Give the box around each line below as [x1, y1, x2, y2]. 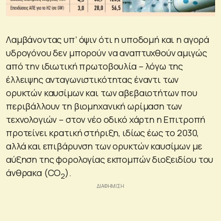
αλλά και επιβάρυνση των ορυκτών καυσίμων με [6, 140, 202, 152]
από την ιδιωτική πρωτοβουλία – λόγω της [6, 60, 184, 72]
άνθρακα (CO [6, 166, 61, 179]
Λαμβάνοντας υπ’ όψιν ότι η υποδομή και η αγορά [6, 33, 210, 45]
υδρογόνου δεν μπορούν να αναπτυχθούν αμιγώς [6, 46, 207, 59]
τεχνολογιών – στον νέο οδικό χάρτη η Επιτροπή [6, 113, 206, 125]
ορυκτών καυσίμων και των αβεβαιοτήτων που [6, 86, 197, 99]
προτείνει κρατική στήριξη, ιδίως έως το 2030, [6, 126, 199, 139]
